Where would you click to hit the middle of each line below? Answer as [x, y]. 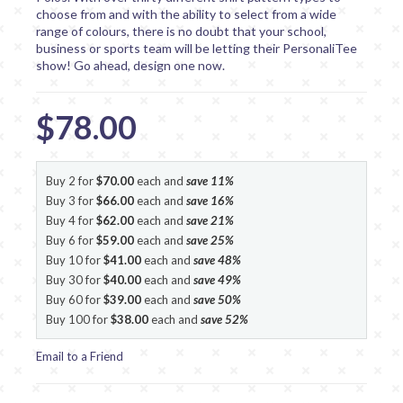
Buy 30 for [75, 279]
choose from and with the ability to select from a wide [186, 13]
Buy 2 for [71, 180]
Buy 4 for [71, 220]
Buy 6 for [71, 240]
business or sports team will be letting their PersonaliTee [197, 48]
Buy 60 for [75, 299]
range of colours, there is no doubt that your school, [181, 31]
